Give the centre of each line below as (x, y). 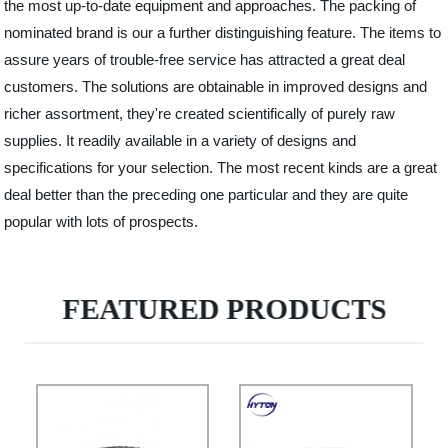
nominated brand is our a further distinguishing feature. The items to (223, 32)
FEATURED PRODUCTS (224, 309)
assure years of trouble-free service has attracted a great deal (205, 59)
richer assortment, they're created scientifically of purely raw (200, 113)
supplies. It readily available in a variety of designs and (180, 140)
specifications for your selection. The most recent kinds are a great (221, 167)
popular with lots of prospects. (101, 221)
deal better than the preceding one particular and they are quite (206, 194)
